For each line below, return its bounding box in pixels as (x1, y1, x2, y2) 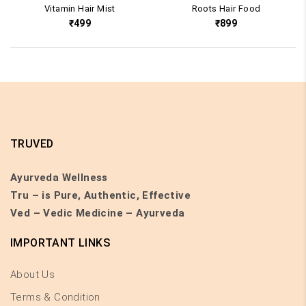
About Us (10, 268, 55, 281)
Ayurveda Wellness (10, 171, 108, 184)
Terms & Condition (10, 291, 100, 304)
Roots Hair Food (191, 3, 261, 14)
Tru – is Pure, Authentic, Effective (10, 189, 191, 202)
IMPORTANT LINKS (10, 236, 110, 250)
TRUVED (10, 137, 54, 151)
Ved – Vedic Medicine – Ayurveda (10, 207, 185, 220)
